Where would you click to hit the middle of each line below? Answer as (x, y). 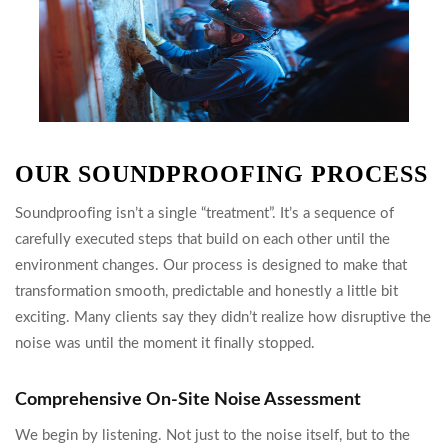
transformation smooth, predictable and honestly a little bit (206, 291)
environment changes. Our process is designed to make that (211, 265)
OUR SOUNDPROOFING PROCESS (221, 174)
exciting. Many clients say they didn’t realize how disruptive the (223, 317)
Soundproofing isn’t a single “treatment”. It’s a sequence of (204, 213)
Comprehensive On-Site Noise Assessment (188, 400)
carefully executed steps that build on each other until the (202, 239)
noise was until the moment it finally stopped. (165, 343)
